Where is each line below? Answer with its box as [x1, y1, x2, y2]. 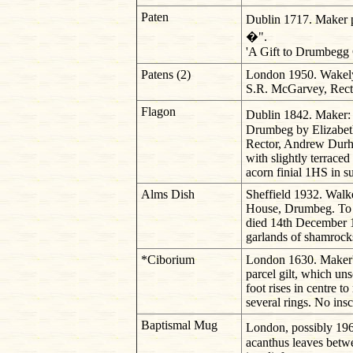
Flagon [140, 105, 176, 119]
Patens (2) [140, 68, 191, 82]
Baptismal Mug [140, 318, 217, 333]
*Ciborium [140, 253, 195, 267]
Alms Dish [140, 188, 195, 202]
